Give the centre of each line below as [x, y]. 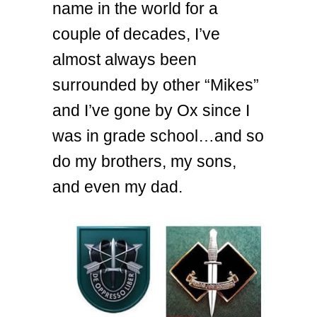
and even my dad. [117, 187]
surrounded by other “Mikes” [156, 85]
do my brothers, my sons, [144, 162]
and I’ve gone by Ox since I [151, 111]
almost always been [125, 60]
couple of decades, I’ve [136, 34]
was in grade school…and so [158, 136]
